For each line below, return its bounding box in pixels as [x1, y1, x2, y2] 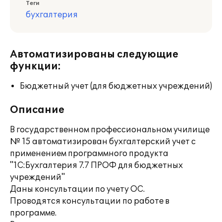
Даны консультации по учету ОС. [10, 184, 145, 194]
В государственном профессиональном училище [10, 125, 210, 135]
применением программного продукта [10, 149, 168, 159]
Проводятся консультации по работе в [10, 196, 169, 206]
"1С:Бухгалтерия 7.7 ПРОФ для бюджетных [10, 161, 183, 170]
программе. [10, 208, 56, 218]
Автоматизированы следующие [10, 49, 178, 60]
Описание [10, 104, 64, 116]
